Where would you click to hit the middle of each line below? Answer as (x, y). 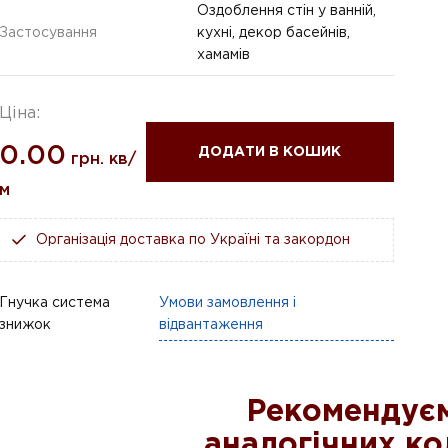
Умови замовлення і (228, 302)
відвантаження (211, 324)
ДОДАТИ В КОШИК (270, 151)
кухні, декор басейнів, (273, 32)
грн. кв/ (103, 159)
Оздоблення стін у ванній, (286, 10)
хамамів (223, 54)
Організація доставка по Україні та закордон (193, 239)
